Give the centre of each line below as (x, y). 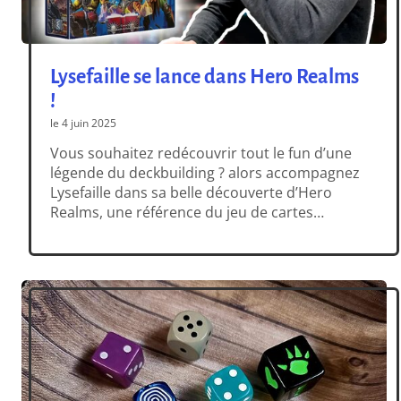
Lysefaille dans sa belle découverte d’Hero (192, 193)
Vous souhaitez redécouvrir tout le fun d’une (201, 154)
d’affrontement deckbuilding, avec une (180, 232)
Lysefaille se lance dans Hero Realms (205, 77)
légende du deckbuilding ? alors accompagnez (205, 173)
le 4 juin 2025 (84, 124)
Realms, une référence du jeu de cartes (182, 213)
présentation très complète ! (147, 252)
